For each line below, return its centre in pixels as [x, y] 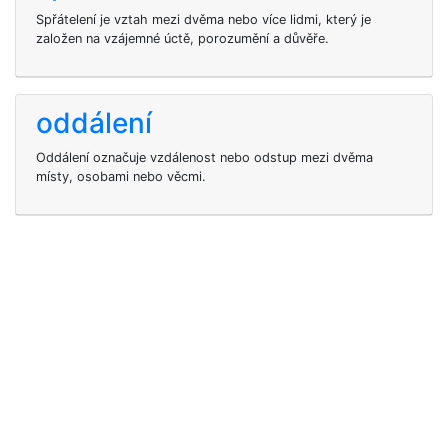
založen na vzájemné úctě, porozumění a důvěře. [182, 38]
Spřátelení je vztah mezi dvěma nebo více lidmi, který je [203, 19]
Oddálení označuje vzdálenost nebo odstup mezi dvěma [204, 157]
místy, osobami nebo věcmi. [121, 176]
